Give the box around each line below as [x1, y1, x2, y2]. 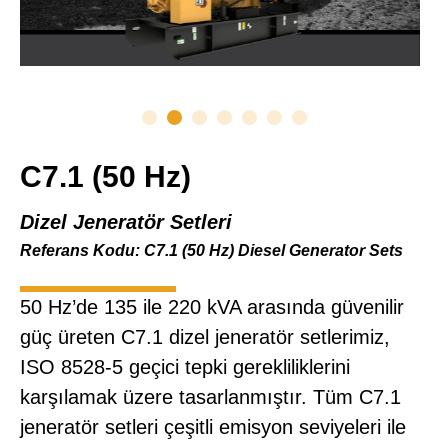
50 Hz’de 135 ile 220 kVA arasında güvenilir [20, 296, 404, 318]
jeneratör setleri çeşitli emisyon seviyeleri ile [20, 416, 406, 438]
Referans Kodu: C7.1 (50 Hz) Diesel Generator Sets [20, 242, 403, 259]
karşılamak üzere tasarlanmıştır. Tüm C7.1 [20, 386, 401, 408]
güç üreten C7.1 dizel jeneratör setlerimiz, [20, 326, 390, 348]
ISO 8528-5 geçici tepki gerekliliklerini [20, 356, 350, 378]
